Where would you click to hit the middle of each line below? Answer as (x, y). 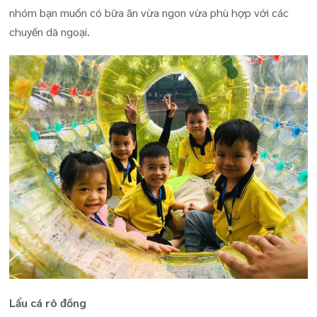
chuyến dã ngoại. (50, 32)
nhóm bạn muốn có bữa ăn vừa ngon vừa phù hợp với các (149, 13)
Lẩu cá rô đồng (48, 303)
